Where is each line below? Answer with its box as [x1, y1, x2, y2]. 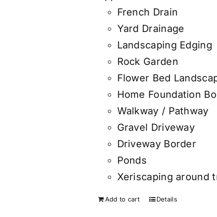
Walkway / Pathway [117, 105, 209, 117]
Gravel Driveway [117, 122, 195, 134]
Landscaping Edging [117, 39, 212, 51]
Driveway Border [117, 138, 197, 150]
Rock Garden [117, 56, 178, 68]
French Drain [117, 6, 178, 18]
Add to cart [105, 195, 139, 203]
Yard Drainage [117, 23, 185, 35]
